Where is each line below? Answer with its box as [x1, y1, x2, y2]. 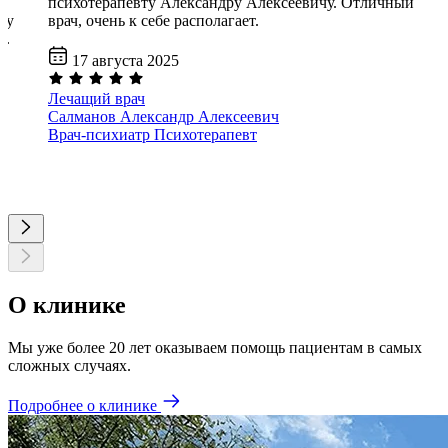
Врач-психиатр [48, 126, 154, 144]
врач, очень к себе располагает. [48, 12, 259, 30]
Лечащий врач [48, 90, 145, 108]
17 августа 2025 [72, 52, 179, 70]
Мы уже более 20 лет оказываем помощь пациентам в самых [8, 339, 422, 357]
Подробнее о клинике [8, 397, 157, 415]
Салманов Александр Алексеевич [48, 108, 279, 126]
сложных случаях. [8, 357, 131, 375]
